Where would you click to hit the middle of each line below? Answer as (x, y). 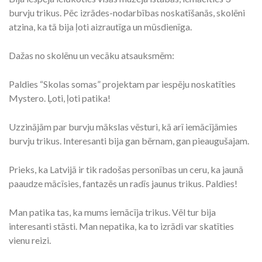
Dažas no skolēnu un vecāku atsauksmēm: (92, 55)
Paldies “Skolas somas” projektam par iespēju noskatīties (122, 84)
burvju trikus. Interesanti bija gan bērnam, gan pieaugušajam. (129, 141)
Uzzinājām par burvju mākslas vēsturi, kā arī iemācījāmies (123, 127)
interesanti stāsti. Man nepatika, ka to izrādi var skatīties (121, 226)
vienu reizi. (30, 240)
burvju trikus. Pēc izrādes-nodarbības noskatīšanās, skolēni (127, 13)
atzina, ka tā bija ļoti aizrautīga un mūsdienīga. (100, 27)
